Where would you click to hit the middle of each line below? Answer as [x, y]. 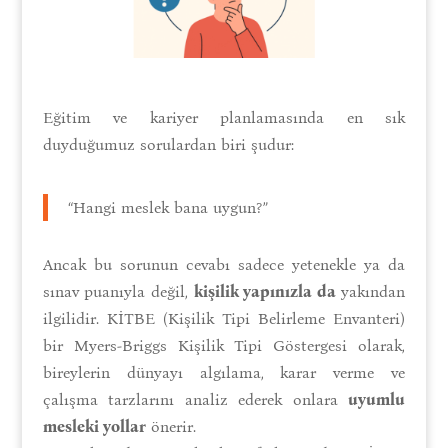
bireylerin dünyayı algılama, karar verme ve [224, 372]
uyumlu [377, 399]
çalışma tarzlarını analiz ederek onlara [195, 399]
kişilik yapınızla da [264, 291]
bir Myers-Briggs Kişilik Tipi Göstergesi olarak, [224, 345]
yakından [370, 291]
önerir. [170, 426]
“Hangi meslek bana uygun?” [167, 207]
